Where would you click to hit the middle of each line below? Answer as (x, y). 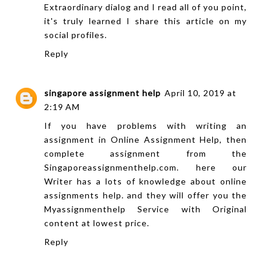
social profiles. (76, 35)
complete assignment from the (146, 153)
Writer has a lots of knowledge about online (146, 181)
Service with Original (187, 209)
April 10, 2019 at (201, 93)
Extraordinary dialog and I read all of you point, (146, 7)
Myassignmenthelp (85, 209)
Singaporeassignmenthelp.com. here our (146, 167)
